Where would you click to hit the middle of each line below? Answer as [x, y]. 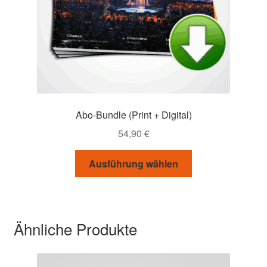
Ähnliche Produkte [75, 229]
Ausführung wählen [133, 163]
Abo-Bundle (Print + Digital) [133, 115]
